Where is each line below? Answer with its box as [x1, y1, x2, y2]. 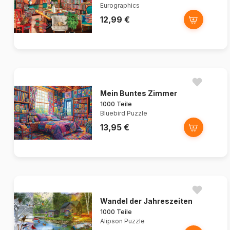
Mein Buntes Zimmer [100, 89, 177, 98]
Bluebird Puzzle [100, 109, 147, 118]
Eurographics [100, 2, 140, 10]
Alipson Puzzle [100, 217, 145, 225]
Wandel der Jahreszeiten [100, 197, 193, 206]
